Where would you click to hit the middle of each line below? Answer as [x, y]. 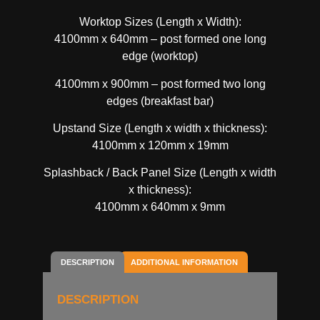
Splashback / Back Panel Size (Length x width [160, 173]
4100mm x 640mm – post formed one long [160, 39]
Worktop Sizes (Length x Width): [160, 22]
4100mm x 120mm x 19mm [160, 146]
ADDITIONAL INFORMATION [184, 262]
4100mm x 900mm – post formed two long [160, 84]
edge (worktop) [160, 56]
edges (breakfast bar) [160, 101]
